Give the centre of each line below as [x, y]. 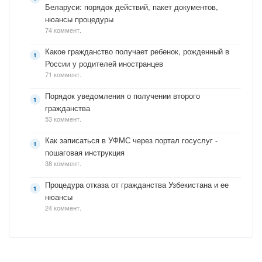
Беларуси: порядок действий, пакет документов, [132, 7]
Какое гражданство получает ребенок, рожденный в [137, 51]
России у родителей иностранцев [104, 63]
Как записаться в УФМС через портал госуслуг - [131, 140]
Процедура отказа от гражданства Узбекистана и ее [137, 185]
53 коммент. [63, 119]
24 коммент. [63, 208]
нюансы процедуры [79, 19]
